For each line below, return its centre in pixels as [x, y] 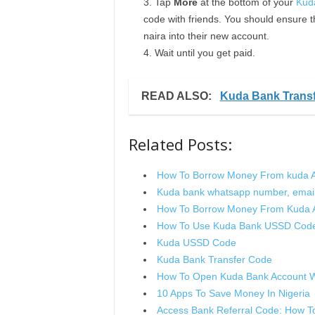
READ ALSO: [178, 96]
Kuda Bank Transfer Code [214, 259]
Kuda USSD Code [196, 243]
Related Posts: [180, 144]
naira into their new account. [206, 36]
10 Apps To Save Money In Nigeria [233, 293]
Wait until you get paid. [205, 53]
